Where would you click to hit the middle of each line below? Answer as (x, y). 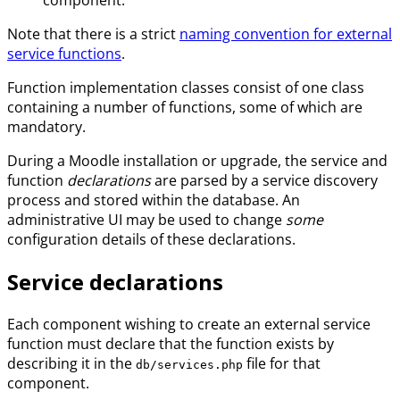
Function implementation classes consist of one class (186, 87)
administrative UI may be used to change (146, 219)
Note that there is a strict (93, 33)
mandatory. (46, 126)
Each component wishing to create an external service (189, 324)
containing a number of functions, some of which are (185, 107)
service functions (64, 53)
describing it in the (71, 363)
